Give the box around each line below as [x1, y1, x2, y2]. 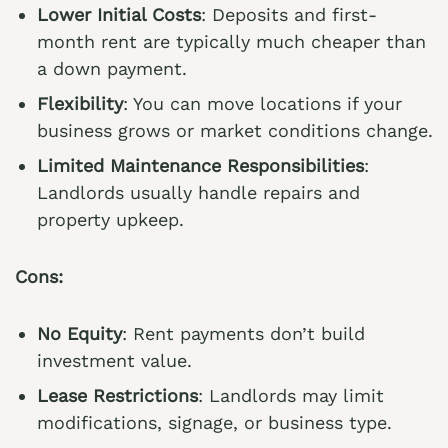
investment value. [37, 350, 192, 371]
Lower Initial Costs [37, 4, 201, 25]
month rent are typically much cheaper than [37, 31, 426, 52]
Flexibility [37, 93, 123, 114]
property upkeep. [37, 209, 184, 230]
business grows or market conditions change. [37, 120, 433, 141]
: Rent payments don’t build [122, 323, 365, 344]
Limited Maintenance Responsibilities [37, 155, 364, 176]
